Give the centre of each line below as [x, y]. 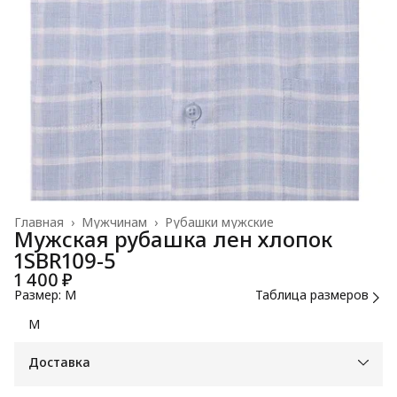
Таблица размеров [312, 294]
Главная [39, 222]
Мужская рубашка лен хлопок [173, 238]
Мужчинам [114, 222]
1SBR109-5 [65, 260]
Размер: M [45, 294]
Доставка [59, 362]
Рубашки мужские [219, 222]
